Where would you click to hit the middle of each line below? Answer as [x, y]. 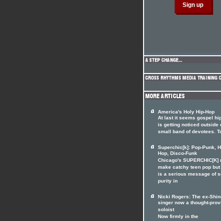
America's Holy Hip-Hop [186, 112]
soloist [166, 210]
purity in [168, 182]
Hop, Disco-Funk [178, 154]
